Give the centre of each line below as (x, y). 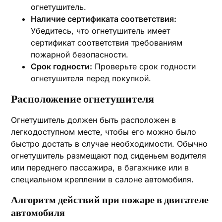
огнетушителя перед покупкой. (91, 78)
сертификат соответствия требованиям (107, 43)
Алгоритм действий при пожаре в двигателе (110, 200)
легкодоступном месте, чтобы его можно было (104, 132)
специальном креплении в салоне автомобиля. (103, 179)
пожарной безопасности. (80, 55)
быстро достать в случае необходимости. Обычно (110, 144)
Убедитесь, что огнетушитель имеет (101, 31)
